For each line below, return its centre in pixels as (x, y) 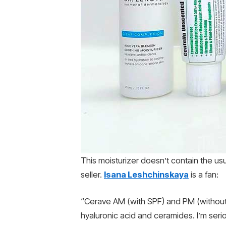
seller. (92, 174)
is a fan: (204, 174)
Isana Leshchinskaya (146, 174)
